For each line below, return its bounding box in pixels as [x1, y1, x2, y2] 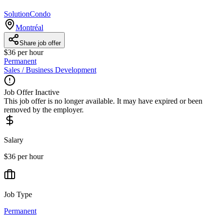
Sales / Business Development [4, 65, 96, 74]
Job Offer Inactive [4, 88, 59, 96]
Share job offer [19, 39, 61, 47]
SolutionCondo [4, 9, 51, 18]
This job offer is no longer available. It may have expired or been [4, 96, 202, 105]
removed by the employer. [4, 105, 84, 114]
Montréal [16, 23, 43, 32]
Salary [4, 135, 23, 144]
